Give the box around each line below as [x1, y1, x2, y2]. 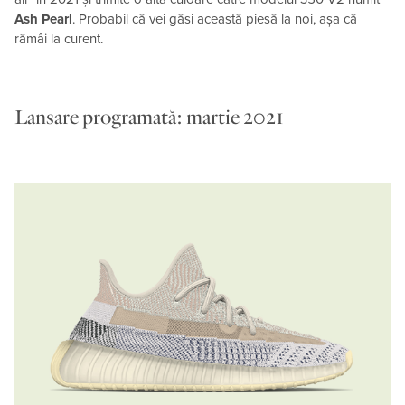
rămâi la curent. [14, 30, 103, 47]
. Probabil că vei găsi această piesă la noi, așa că [72, 10, 357, 27]
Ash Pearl [14, 10, 72, 27]
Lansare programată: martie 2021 [14, 105, 284, 131]
